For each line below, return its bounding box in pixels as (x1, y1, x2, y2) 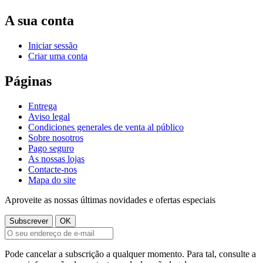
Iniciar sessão (28, 41, 77, 51)
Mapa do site (28, 174, 76, 185)
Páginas (5, 73, 52, 89)
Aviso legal (28, 111, 70, 122)
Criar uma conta (28, 51, 87, 62)
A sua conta (5, 13, 74, 29)
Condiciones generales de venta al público (28, 122, 184, 132)
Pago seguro (28, 143, 74, 153)
